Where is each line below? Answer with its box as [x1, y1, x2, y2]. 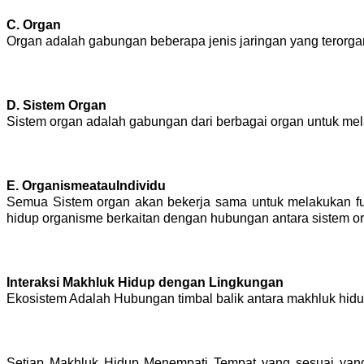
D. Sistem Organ [6, 97, 106, 112]
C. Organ [6, 17, 61, 32]
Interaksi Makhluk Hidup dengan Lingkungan [6, 275, 284, 289]
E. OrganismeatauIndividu [6, 178, 166, 193]
